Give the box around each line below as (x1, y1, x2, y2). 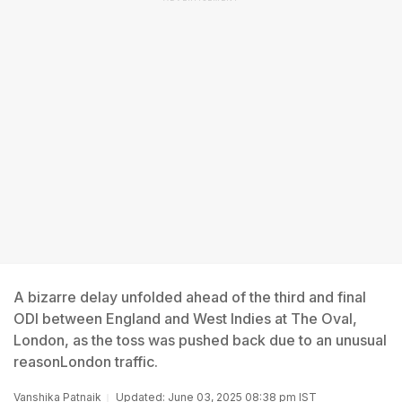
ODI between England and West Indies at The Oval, (13, 310, 357, 328)
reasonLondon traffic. (13, 353, 158, 371)
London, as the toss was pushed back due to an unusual (13, 331, 387, 349)
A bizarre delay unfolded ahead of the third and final (13, 288, 366, 306)
